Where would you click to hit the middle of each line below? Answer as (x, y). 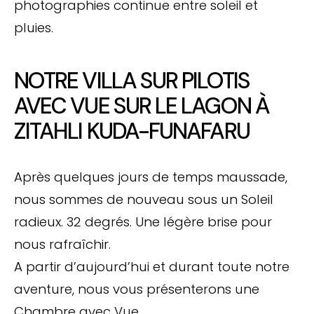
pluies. (34, 28)
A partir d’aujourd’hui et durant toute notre (152, 266)
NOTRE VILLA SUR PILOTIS (132, 80)
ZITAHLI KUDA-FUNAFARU (132, 131)
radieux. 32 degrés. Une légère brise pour (143, 221)
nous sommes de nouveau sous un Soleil (144, 199)
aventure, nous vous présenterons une (137, 289)
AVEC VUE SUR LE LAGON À (142, 105)
